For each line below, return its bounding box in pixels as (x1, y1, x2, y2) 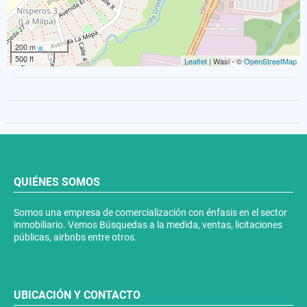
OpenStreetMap (244, 55, 297, 66)
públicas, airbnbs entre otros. (14, 231, 137, 243)
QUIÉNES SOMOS (14, 175, 100, 188)
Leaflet (184, 55, 207, 66)
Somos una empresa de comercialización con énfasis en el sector (14, 206, 287, 218)
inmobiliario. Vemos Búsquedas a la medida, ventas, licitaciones (14, 219, 282, 230)
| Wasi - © (207, 55, 244, 66)
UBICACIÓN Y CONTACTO (14, 288, 140, 302)
